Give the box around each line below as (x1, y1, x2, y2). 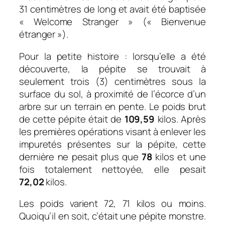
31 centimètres (19, 3, 81, 16)
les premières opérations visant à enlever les (19, 125, 206, 138)
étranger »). (19, 28, 68, 41)
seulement (19, 74, 71, 88)
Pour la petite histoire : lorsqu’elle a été (19, 49, 206, 63)
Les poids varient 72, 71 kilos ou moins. (19, 197, 206, 210)
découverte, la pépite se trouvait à (19, 62, 206, 75)
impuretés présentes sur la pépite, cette (19, 137, 206, 151)
